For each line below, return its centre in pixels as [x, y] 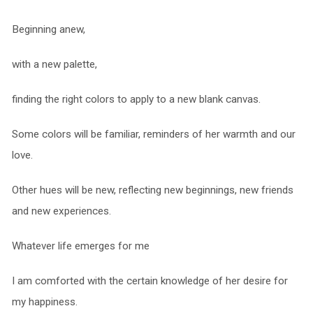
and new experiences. [61, 211]
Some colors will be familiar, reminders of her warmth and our [153, 134]
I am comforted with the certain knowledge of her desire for [150, 281]
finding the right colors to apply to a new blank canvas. [136, 100]
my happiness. [44, 302]
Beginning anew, [48, 30]
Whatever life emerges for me [80, 246]
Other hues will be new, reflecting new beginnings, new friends [152, 190]
